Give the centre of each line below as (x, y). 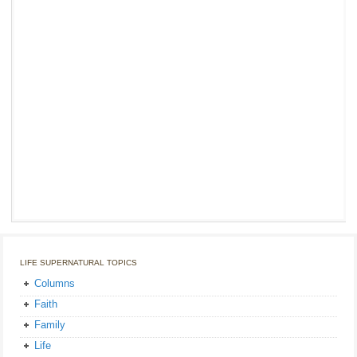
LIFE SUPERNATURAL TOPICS (78, 263)
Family (50, 325)
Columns (55, 284)
